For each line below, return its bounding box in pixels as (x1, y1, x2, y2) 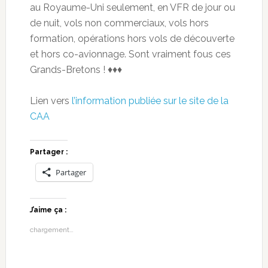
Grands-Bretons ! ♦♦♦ (29, 63, 122, 75)
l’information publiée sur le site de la (71, 95, 229, 106)
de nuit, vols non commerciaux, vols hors (29, 17, 209, 29)
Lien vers (29, 95, 72, 106)
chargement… (29, 225, 74, 234)
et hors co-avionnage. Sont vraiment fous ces (29, 48, 231, 60)
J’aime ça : (29, 205, 66, 214)
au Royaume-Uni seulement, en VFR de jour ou (29, 1, 235, 13)
